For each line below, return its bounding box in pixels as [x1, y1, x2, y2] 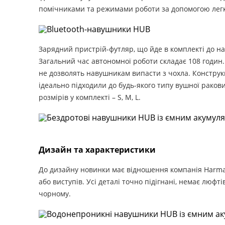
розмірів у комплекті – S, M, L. [39, 92, 141, 102]
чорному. [39, 189, 71, 199]
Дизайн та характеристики [39, 144, 156, 156]
